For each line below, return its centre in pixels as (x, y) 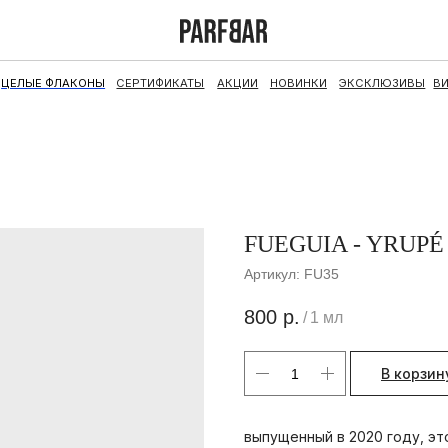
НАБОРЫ (414, 74)
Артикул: (274, 274)
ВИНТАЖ (360, 74)
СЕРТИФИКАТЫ (95, 74)
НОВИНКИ (218, 74)
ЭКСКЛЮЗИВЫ (293, 74)
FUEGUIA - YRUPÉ (344, 244)
